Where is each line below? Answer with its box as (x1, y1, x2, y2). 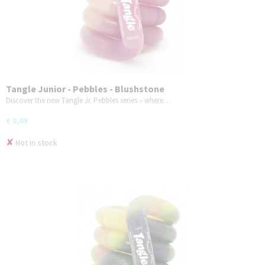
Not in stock (14, 137, 57, 148)
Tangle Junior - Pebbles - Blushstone (6, 82, 164, 95)
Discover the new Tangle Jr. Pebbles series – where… (6, 95, 171, 105)
